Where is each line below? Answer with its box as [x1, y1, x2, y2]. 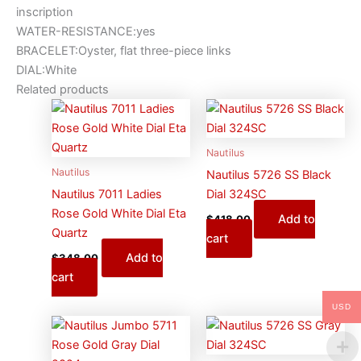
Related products [16, 81, 109, 97]
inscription [16, 4, 73, 19]
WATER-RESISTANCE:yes [16, 23, 156, 39]
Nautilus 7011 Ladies [51, 186, 162, 201]
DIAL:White [16, 62, 77, 77]
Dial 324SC [205, 186, 267, 201]
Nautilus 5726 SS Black [205, 167, 331, 182]
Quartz [51, 225, 88, 240]
